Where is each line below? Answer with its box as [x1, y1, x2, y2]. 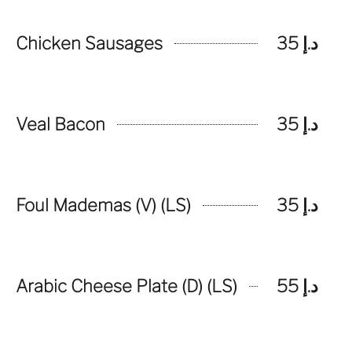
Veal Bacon [16, 114, 105, 134]
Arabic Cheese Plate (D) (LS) [16, 276, 237, 296]
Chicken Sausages [16, 33, 163, 53]
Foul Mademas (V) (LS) [16, 195, 191, 215]
